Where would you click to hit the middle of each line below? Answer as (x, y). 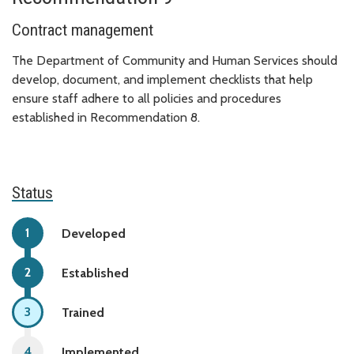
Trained (83, 312)
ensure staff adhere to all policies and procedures (147, 99)
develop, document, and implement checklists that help (162, 80)
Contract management (83, 30)
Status (32, 193)
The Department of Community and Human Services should (175, 61)
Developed (94, 233)
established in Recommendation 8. (106, 118)
